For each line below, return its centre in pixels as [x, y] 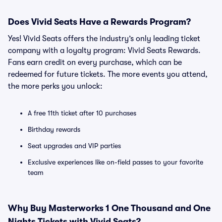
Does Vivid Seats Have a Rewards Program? [99, 22]
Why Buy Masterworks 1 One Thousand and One [109, 208]
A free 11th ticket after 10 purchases [82, 113]
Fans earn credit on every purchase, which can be [95, 62]
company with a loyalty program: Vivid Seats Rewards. [104, 51]
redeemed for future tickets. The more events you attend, [108, 74]
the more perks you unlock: [55, 86]
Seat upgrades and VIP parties [74, 146]
